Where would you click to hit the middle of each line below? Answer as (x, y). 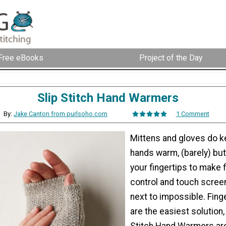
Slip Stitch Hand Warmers (108, 98)
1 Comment (192, 114)
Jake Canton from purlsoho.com (61, 114)
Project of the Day (171, 58)
